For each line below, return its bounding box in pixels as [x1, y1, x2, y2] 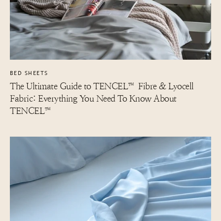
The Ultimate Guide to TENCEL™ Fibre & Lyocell [10, 81, 194, 92]
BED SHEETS [10, 69, 48, 77]
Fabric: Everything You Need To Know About [10, 93, 177, 104]
